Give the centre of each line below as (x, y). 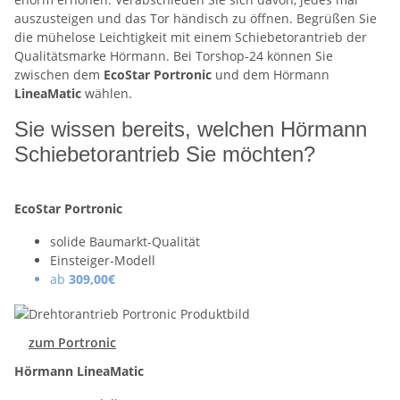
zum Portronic (72, 343)
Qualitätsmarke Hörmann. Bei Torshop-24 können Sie (174, 56)
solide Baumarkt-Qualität (125, 242)
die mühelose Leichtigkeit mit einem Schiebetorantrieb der (191, 37)
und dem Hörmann (272, 75)
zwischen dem (59, 75)
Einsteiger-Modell (103, 261)
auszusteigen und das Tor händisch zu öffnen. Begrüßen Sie (196, 19)
